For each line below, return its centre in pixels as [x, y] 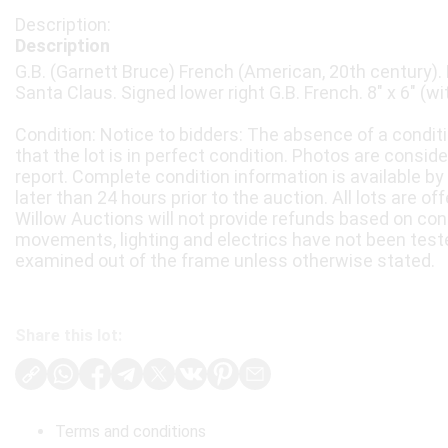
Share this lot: [68, 335]
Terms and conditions [130, 431]
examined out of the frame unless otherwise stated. [225, 260]
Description [62, 45]
